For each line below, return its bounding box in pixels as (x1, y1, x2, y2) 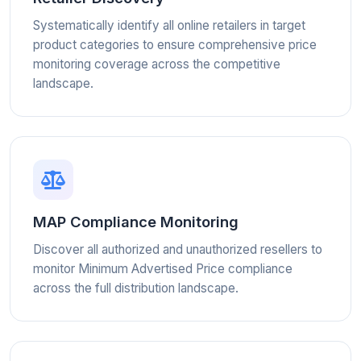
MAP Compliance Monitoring (33, 213, 239, 230)
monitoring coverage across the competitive (33, 56, 280, 72)
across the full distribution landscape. (33, 280, 239, 296)
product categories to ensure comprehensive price (33, 37, 317, 52)
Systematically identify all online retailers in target (33, 18, 305, 33)
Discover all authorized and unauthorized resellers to (33, 242, 322, 257)
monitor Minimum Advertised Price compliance (33, 261, 293, 276)
